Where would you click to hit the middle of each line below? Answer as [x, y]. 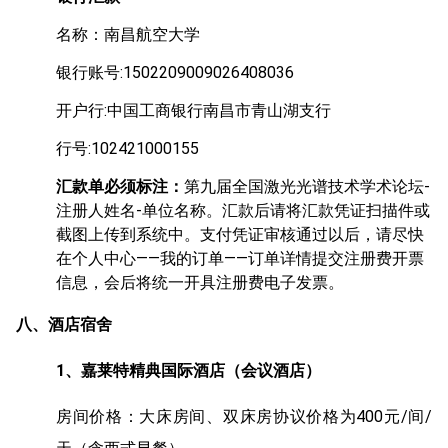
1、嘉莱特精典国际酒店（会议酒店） [188, 370]
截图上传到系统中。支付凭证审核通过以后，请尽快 [240, 234]
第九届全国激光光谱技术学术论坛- [307, 186]
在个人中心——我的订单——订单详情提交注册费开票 [240, 258]
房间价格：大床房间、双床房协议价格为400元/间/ [244, 416]
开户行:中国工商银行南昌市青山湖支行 [193, 110]
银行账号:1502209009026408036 [175, 72]
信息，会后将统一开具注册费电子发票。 [200, 282]
